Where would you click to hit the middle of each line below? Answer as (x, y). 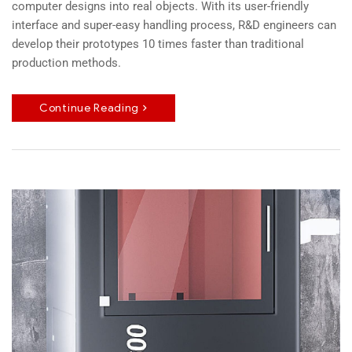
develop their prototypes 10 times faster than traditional (158, 44)
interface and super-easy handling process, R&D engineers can (174, 25)
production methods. (66, 62)
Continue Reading (90, 108)
